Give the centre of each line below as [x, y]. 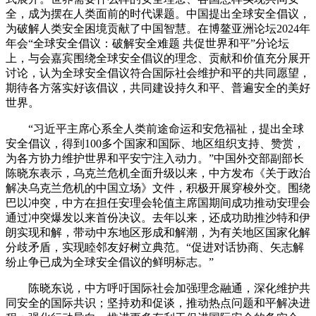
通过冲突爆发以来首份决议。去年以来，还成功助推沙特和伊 [158, 217]
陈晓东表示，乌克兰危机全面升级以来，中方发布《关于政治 [158, 173]
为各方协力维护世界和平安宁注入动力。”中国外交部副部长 [155, 158]
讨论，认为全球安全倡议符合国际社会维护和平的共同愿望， [158, 73]
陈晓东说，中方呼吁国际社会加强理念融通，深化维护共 [169, 288]
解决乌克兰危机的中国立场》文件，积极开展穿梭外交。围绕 [158, 188]
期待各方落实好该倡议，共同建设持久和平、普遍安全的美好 [158, 87]
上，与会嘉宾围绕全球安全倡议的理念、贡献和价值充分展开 [158, 58]
